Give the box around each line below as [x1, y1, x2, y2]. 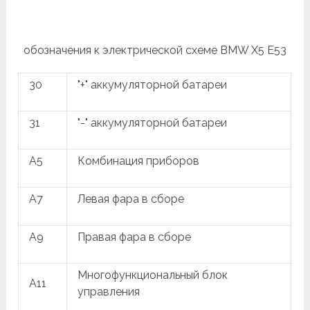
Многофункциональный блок [77, 268, 228, 282]
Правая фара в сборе [77, 230, 192, 244]
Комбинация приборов [77, 154, 200, 167]
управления [77, 284, 140, 298]
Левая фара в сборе [77, 192, 185, 206]
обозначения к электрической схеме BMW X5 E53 [23, 43, 286, 57]
